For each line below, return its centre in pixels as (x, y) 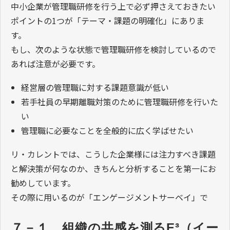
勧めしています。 (43, 183)
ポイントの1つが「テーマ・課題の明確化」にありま (108, 21)
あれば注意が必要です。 (55, 64)
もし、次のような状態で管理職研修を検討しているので (113, 50)
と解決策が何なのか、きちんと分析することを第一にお (113, 169)
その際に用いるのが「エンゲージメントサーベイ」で (109, 197)
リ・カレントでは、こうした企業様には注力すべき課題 (113, 154)
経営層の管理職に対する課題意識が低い (95, 88)
